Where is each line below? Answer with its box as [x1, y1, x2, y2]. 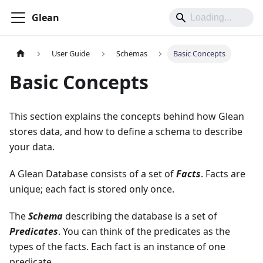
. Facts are [201, 167, 245, 181]
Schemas [116, 48, 147, 59]
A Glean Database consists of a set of [9, 167, 176, 181]
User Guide [52, 48, 90, 59]
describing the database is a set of [63, 210, 217, 223]
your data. [9, 140, 55, 154]
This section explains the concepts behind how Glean [9, 110, 244, 123]
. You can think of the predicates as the [58, 225, 230, 238]
